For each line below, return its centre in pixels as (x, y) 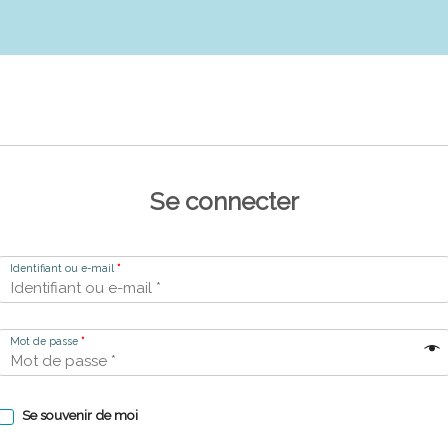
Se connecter (224, 201)
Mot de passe (45, 341)
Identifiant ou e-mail (63, 268)
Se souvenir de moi (80, 415)
